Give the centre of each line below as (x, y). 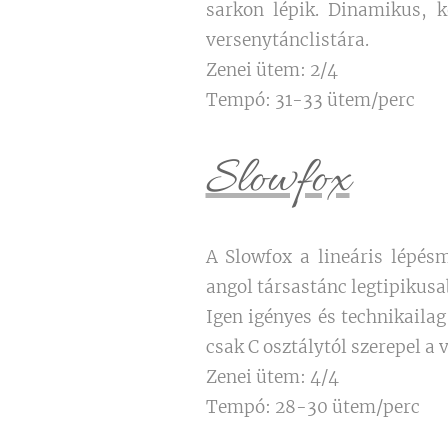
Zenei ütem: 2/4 (271, 70)
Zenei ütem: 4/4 (272, 377)
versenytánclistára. (287, 40)
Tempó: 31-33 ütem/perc (310, 100)
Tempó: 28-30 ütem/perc (312, 407)
